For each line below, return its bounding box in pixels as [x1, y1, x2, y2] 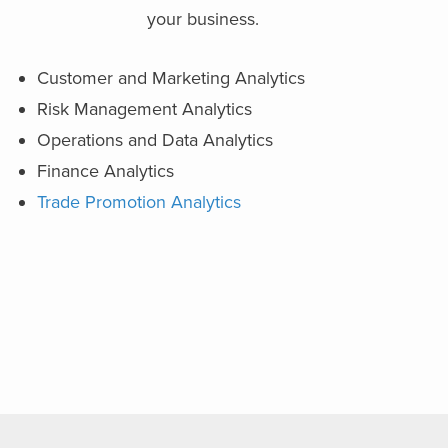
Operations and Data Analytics [37, 129, 274, 151]
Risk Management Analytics [37, 98, 253, 120]
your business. [146, 8, 259, 30]
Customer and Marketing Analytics [37, 67, 306, 89]
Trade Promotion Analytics [37, 191, 242, 213]
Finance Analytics [37, 160, 175, 182]
